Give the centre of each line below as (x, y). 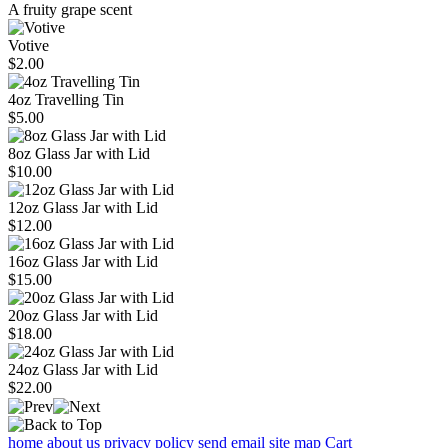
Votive (28, 45)
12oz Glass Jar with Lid (83, 207)
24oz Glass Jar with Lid (83, 369)
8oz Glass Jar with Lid (79, 153)
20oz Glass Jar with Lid (83, 315)
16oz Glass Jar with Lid (83, 261)
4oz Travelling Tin (66, 99)
